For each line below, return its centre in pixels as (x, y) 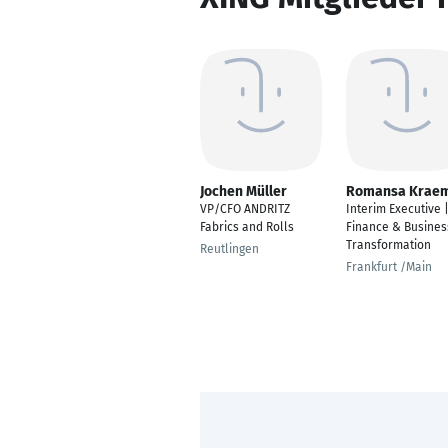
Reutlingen (229, 249)
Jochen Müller (243, 191)
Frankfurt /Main (389, 267)
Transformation (388, 245)
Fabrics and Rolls (247, 227)
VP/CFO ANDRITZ (245, 209)
